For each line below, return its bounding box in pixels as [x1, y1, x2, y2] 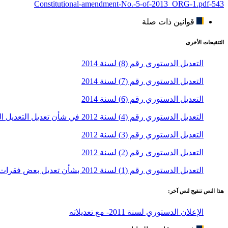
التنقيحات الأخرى [186, 39, 224, 45]
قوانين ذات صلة [142, 17, 194, 26]
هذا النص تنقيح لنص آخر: [168, 187, 224, 194]
